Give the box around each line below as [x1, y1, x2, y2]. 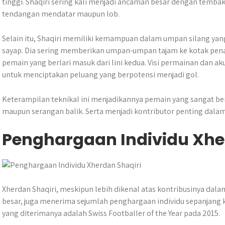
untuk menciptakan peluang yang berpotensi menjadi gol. [2, 69, 199, 80]
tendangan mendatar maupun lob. [2, 9, 120, 19]
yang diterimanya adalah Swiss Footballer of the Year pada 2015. [2, 208, 220, 218]
